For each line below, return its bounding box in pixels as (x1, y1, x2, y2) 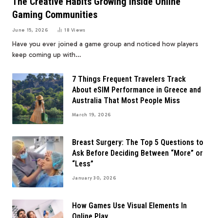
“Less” (72, 159, 93, 168)
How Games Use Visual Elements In (72, 200, 187, 210)
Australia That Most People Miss (72, 95, 180, 105)
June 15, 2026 (12, 27, 48, 33)
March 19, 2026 (72, 111, 111, 118)
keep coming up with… (12, 50, 81, 59)
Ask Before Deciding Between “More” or (72, 148, 203, 158)
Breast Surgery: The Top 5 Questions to (72, 137, 203, 147)
